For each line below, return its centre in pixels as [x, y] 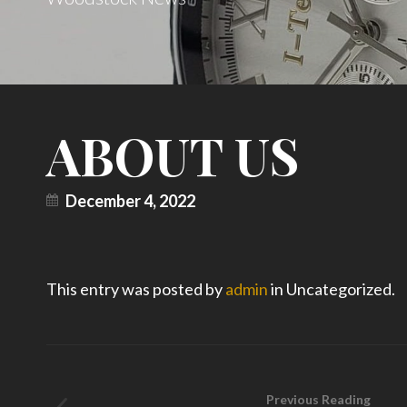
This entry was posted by [135, 289]
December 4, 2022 [130, 201]
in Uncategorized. [331, 289]
